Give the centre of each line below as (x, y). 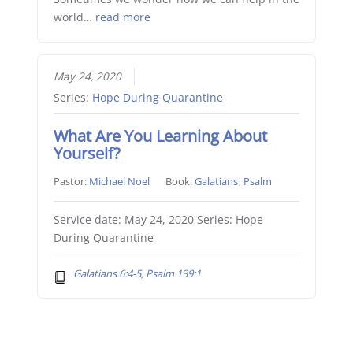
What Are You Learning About (160, 136)
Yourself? (87, 154)
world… (74, 18)
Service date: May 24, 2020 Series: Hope (158, 220)
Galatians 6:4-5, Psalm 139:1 (137, 274)
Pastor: (71, 182)
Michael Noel (119, 182)
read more (123, 18)
